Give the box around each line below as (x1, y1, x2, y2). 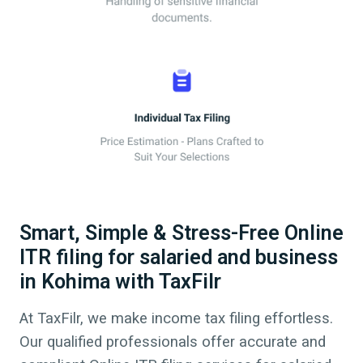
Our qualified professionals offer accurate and (19, 333, 326, 352)
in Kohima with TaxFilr (19, 270, 221, 294)
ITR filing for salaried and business (19, 246, 338, 270)
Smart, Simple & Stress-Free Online (19, 221, 344, 246)
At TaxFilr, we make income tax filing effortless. (19, 310, 333, 328)
